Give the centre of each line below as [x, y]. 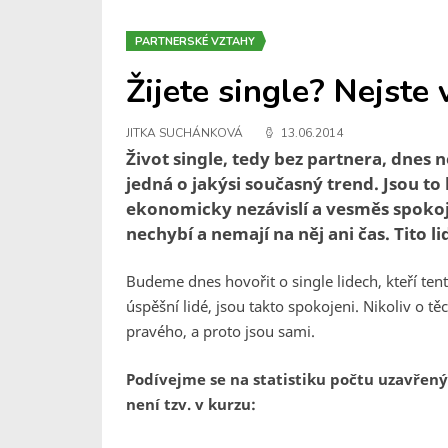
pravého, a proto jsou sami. [220, 331]
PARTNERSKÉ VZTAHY [195, 41]
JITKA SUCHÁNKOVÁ [184, 133]
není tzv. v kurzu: [191, 404]
